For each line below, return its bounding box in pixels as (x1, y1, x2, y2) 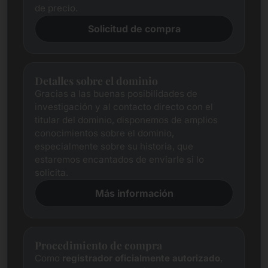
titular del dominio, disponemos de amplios (35, 114, 218, 126)
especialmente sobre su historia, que (35, 141, 193, 152)
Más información (95, 187, 173, 199)
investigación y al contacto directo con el (35, 101, 213, 112)
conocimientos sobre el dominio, (35, 127, 174, 139)
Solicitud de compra (87, 23, 181, 35)
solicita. (35, 167, 68, 178)
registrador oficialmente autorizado (62, 252, 220, 264)
